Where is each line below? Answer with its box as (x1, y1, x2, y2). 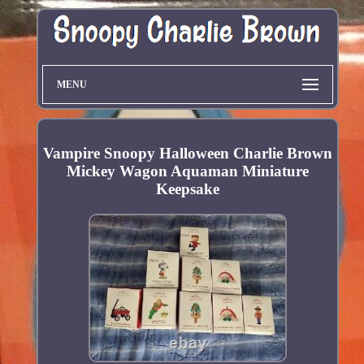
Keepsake (155, 180, 219, 198)
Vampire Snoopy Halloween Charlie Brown (42, 145, 332, 162)
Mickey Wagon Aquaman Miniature (66, 162, 309, 180)
